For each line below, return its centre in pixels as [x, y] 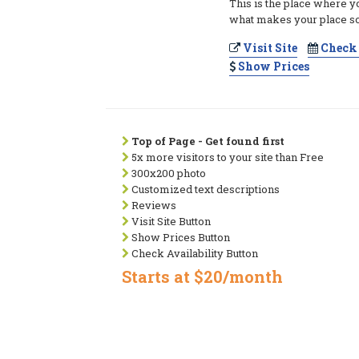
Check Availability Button [194, 253]
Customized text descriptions [204, 189]
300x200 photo [167, 173]
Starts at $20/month [202, 276]
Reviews [153, 205]
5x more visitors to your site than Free [226, 157]
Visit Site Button [170, 221]
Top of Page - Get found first [208, 141]
